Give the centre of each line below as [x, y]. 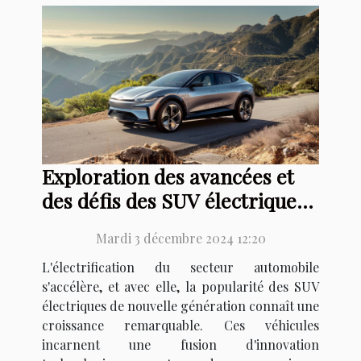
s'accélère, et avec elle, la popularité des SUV [180, 286]
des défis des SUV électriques [174, 200]
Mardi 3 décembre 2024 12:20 [180, 238]
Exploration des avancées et [168, 176]
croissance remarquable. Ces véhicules [180, 325]
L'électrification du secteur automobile [180, 267]
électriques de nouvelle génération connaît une [180, 305]
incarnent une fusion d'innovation [180, 344]
